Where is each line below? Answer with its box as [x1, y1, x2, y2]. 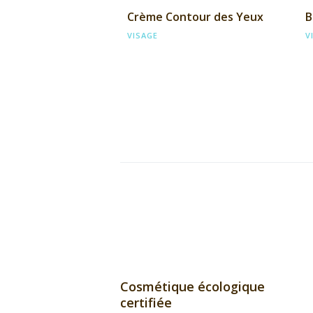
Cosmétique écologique [120, 278, 265, 296]
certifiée [120, 294, 172, 312]
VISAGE [126, 29, 158, 41]
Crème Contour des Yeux [126, 8, 264, 24]
